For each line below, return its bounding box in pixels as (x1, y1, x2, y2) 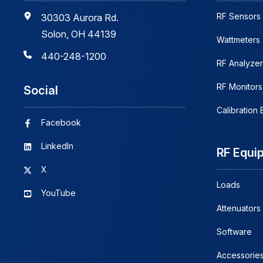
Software (217, 226, 252, 237)
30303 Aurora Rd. (41, 11, 119, 23)
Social (23, 83, 58, 97)
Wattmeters (217, 34, 260, 45)
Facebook (41, 117, 81, 127)
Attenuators (217, 203, 261, 213)
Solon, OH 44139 (41, 28, 116, 40)
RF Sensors (217, 11, 261, 21)
